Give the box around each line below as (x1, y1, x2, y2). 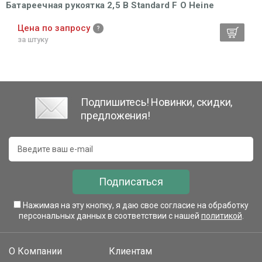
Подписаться (99, 175, 163, 188)
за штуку (18, 35, 48, 44)
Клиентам (109, 245, 152, 257)
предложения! (81, 109, 150, 122)
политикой (201, 211, 242, 220)
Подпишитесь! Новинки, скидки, (81, 95, 233, 108)
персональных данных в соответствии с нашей (18, 211, 201, 220)
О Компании (9, 245, 62, 257)
